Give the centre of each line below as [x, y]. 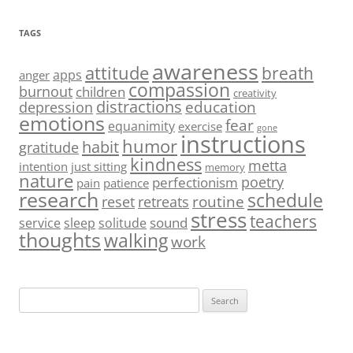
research [59, 200]
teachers [283, 222]
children [100, 92]
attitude [117, 73]
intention [43, 167]
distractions [139, 107]
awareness [205, 72]
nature [46, 181]
